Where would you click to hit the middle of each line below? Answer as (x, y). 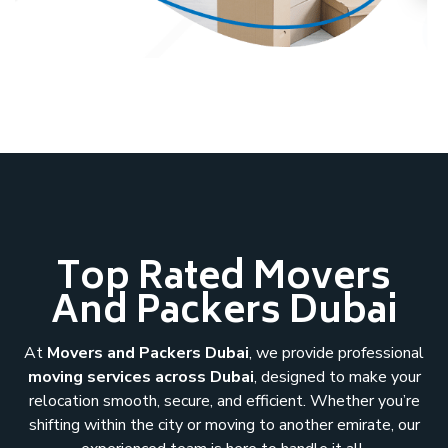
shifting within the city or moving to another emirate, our (224, 424)
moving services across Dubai (140, 376)
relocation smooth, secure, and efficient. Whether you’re (224, 400)
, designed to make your (337, 376)
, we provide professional (336, 352)
